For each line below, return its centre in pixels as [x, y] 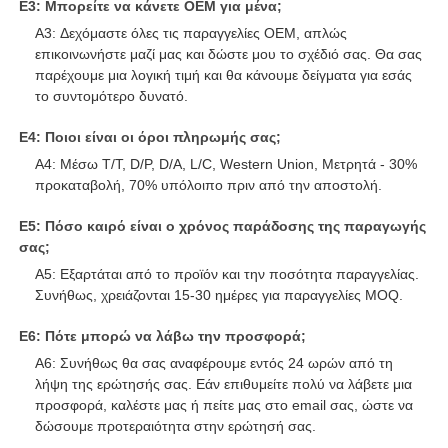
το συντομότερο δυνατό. [112, 162]
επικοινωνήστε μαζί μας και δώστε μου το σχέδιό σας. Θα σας [229, 120]
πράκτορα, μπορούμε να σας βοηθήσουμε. [170, 31]
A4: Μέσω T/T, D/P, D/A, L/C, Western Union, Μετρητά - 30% [226, 230]
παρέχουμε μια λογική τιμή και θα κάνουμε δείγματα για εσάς [224, 141]
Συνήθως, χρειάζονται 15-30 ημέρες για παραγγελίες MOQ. [219, 361]
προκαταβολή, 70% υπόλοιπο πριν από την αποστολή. [209, 251]
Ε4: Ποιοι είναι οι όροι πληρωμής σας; [150, 203]
